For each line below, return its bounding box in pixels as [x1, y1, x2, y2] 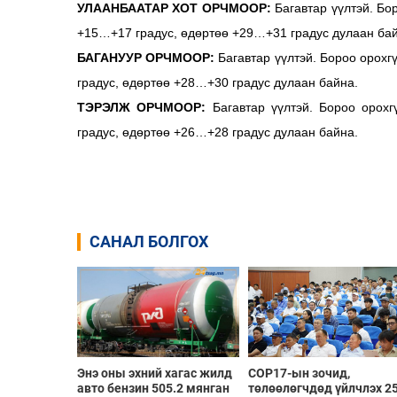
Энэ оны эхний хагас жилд [77, 365, 232, 380]
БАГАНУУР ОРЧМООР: [77, 50, 215, 65]
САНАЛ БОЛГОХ [90, 231, 208, 251]
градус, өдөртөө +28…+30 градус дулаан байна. [77, 74, 358, 90]
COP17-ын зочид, [247, 365, 350, 380]
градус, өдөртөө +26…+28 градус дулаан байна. [77, 124, 358, 139]
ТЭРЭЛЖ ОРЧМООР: [77, 99, 213, 114]
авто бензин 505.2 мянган [77, 380, 230, 395]
